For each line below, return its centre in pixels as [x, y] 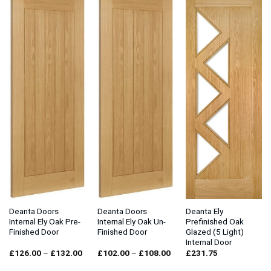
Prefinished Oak [214, 222]
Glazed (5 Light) [214, 232]
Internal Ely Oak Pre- [44, 222]
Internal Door [208, 242]
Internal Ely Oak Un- [131, 222]
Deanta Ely [204, 211]
